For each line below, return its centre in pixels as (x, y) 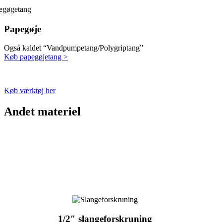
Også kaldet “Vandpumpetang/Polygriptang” (74, 48)
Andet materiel (42, 112)
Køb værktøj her (30, 91)
